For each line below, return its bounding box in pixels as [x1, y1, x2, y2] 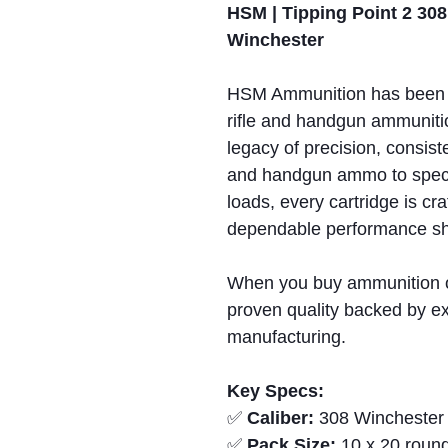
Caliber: [247, 408, 314, 429]
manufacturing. [227, 327, 346, 348]
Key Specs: [227, 381, 324, 402]
